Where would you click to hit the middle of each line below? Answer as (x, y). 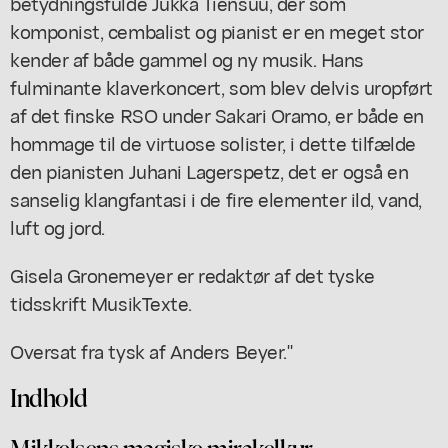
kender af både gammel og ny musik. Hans (187, 58)
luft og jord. (57, 226)
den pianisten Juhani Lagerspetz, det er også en (209, 170)
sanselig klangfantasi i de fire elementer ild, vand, (216, 198)
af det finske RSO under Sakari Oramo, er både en (217, 114)
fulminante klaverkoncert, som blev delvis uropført (221, 86)
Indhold (49, 396)
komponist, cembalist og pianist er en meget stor (217, 30)
